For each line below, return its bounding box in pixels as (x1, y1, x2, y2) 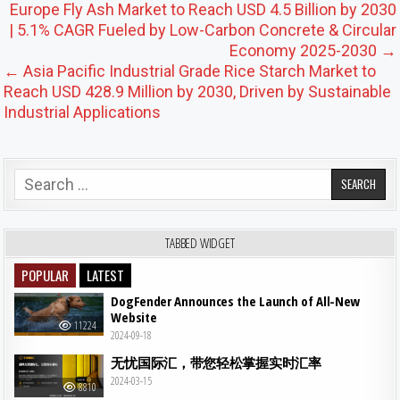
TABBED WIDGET (165, 233, 235, 252)
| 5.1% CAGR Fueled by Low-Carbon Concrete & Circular (8, 20, 396, 39)
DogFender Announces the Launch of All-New (111, 291, 361, 310)
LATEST (87, 264, 125, 285)
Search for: (13, 168, 92, 187)
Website (111, 307, 157, 326)
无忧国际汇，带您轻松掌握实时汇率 (111, 353, 321, 371)
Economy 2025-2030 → (229, 40, 396, 60)
